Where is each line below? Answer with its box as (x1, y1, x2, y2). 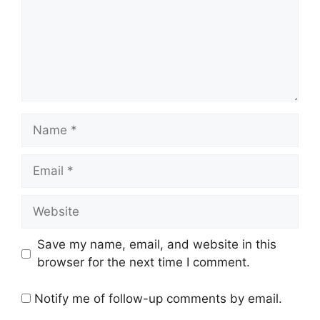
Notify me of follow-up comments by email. (34, 291, 282, 306)
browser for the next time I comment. (36, 255, 250, 269)
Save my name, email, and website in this (36, 237, 276, 251)
